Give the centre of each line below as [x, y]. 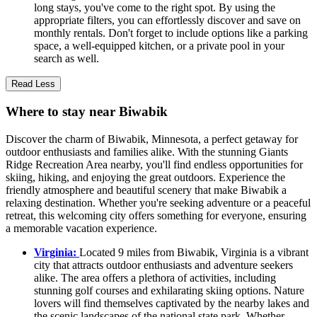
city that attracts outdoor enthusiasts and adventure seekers [163, 265]
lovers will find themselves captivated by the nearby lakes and [172, 304]
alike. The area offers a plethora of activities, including [155, 278]
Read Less [33, 83]
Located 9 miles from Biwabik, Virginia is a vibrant [194, 253]
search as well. [67, 58]
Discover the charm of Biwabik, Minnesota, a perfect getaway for [152, 139]
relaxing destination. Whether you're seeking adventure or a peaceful [158, 203]
